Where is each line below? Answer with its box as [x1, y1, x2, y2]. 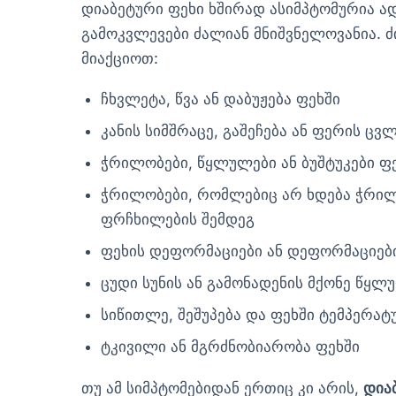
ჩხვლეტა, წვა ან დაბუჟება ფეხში [101, 90, 341, 109]
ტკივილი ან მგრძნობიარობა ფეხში [101, 338, 361, 356]
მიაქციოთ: [81, 49, 158, 67]
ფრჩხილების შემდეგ [101, 210, 255, 229]
